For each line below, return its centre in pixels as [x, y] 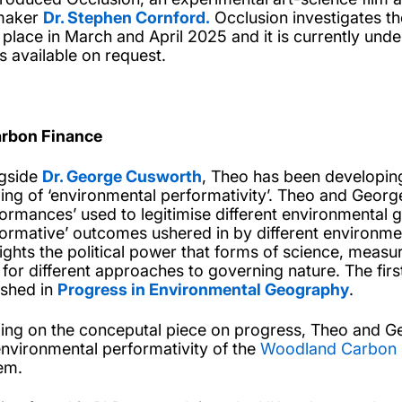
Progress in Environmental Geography [203, 290]
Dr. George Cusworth [122, 177]
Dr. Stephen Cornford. [127, 18]
